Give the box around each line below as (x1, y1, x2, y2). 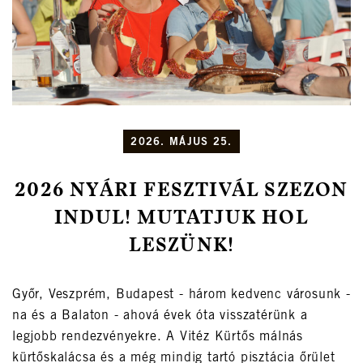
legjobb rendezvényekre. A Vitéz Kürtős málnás (12, 331, 303, 344)
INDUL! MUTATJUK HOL (54, 209, 309, 229)
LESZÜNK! (128, 237, 235, 257)
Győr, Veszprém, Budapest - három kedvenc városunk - (12, 288, 351, 302)
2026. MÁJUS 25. (130, 138, 233, 149)
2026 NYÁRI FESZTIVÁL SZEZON (15, 181, 348, 202)
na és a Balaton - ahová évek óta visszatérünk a (12, 310, 308, 323)
